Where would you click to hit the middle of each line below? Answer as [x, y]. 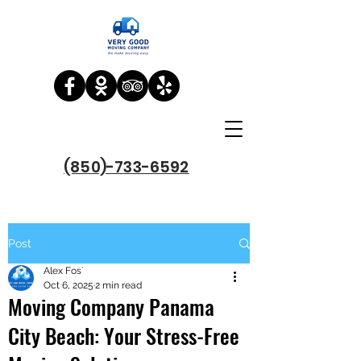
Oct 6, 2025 [68, 285]
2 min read [118, 285]
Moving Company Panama [111, 307]
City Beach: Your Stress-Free [124, 336]
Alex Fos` [64, 271]
